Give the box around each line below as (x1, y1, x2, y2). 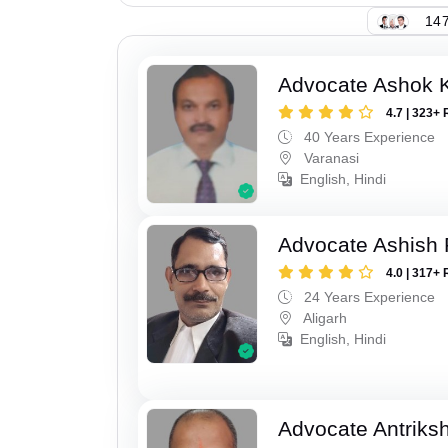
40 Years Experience (300, 129, 436, 146)
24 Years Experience (300, 288, 436, 305)
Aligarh (300, 309, 348, 326)
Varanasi (300, 150, 360, 167)
